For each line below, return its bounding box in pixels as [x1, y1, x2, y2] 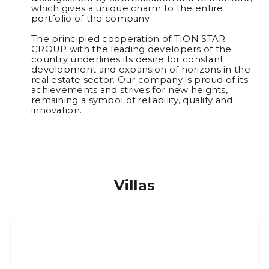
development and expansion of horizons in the [31, 64, 250, 75]
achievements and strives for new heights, [31, 84, 228, 95]
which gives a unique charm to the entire [31, 2, 223, 14]
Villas [113, 176, 156, 194]
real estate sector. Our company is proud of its [31, 74, 248, 85]
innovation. [31, 104, 82, 116]
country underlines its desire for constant [31, 53, 224, 65]
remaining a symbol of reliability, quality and [31, 94, 233, 106]
